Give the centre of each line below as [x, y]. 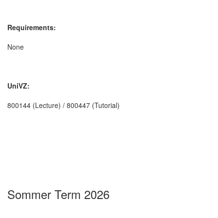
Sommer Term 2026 [58, 194]
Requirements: [32, 27]
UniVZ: [18, 85]
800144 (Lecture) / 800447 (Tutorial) [64, 105]
